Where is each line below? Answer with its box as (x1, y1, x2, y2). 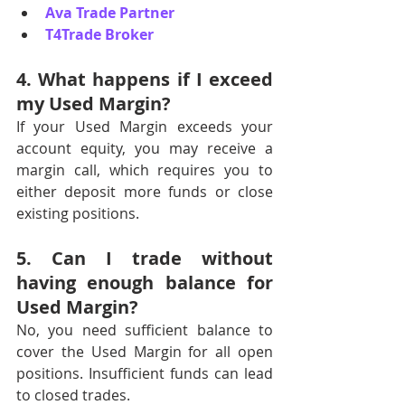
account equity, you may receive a (16, 138, 273, 158)
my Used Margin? (16, 91, 171, 116)
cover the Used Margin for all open (16, 342, 273, 362)
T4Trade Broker (45, 24, 154, 44)
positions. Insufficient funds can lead (16, 363, 273, 383)
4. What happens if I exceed (16, 67, 273, 91)
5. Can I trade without (16, 246, 273, 270)
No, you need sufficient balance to (16, 320, 273, 340)
